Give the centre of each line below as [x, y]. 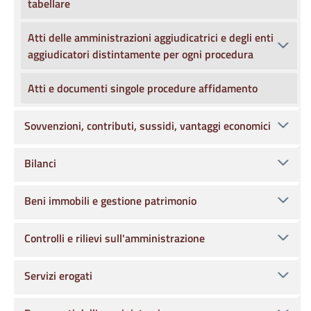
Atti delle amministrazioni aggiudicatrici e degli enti [151, 37]
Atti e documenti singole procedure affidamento [143, 88]
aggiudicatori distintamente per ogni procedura [141, 54]
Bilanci [40, 163]
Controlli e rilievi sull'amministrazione [115, 238]
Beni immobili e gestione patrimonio [110, 201]
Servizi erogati [58, 276]
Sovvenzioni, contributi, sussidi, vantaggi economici [148, 126]
